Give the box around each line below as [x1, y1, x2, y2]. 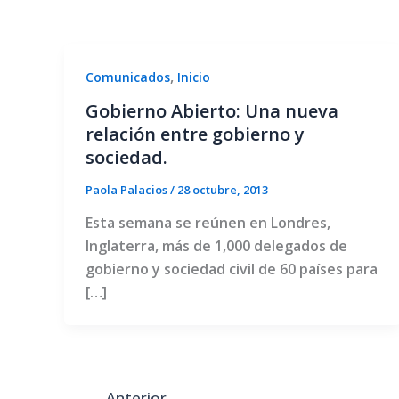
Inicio [177, 69, 210, 85]
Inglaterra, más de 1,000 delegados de [85, 236, 347, 256]
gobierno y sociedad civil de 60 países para [85, 259, 378, 280]
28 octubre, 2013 [177, 181, 268, 198]
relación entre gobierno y [85, 121, 305, 146]
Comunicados [85, 69, 170, 85]
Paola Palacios [85, 181, 170, 198]
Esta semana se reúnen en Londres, [85, 213, 330, 233]
